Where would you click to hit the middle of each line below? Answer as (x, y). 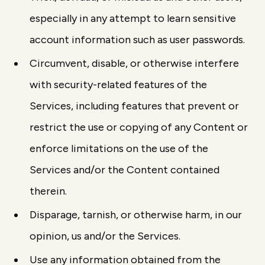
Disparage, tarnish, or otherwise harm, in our (136, 215)
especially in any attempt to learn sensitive (133, 18)
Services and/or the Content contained (125, 170)
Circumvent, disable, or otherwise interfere (135, 63)
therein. (49, 191)
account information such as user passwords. (138, 40)
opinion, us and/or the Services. (105, 236)
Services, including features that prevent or (135, 106)
